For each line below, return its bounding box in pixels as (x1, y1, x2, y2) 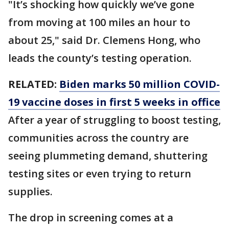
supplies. (8, 185, 53, 198)
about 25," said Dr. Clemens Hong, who (8, 33, 200, 47)
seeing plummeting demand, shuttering (8, 149, 208, 163)
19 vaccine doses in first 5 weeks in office (8, 95, 220, 109)
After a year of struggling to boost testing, (8, 113, 221, 127)
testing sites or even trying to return (8, 167, 191, 180)
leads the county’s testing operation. (8, 51, 192, 65)
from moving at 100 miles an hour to (8, 15, 190, 29)
